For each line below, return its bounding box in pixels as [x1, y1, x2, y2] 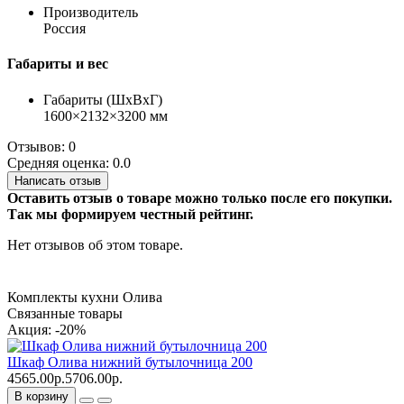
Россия [43, 21, 86, 37]
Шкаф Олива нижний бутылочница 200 [7, 353, 252, 370]
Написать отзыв [14, 173, 101, 188]
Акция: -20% [7, 321, 86, 337]
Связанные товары [7, 305, 123, 321]
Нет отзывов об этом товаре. [7, 236, 183, 252]
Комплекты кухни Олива [7, 289, 162, 305]
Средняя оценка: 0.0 [7, 154, 131, 170]
